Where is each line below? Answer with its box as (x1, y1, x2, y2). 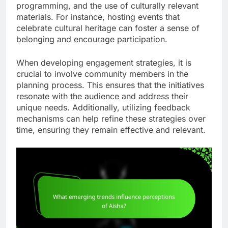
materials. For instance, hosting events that (16, 11, 180, 22)
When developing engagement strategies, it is (16, 57, 191, 68)
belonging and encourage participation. (16, 34, 167, 44)
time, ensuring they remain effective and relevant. (16, 124, 206, 135)
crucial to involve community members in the (16, 68, 188, 79)
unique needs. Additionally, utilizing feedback (16, 102, 190, 112)
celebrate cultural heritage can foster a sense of (16, 22, 199, 33)
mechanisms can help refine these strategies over (16, 113, 206, 124)
